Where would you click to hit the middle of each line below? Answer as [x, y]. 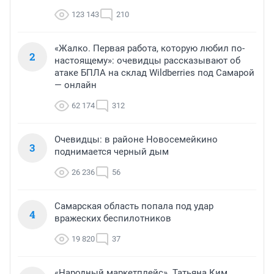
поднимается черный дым [112, 152]
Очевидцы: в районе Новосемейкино [136, 140]
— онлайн [76, 85]
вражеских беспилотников [113, 219]
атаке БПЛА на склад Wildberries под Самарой [154, 73]
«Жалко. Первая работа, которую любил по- [150, 49]
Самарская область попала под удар [134, 206]
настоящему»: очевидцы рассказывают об [147, 61]
